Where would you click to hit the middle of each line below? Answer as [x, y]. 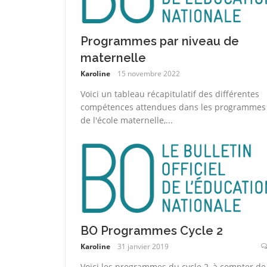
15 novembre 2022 [148, 74]
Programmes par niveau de [159, 41]
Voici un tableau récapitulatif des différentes [170, 94]
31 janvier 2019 [143, 247]
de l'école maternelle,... [126, 120]
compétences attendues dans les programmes [173, 107]
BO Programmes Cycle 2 [151, 231]
